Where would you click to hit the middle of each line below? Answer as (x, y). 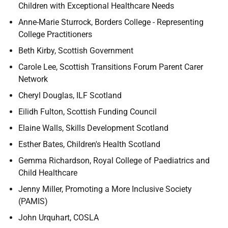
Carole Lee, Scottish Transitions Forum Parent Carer (111, 67)
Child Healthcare (48, 173)
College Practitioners (55, 34)
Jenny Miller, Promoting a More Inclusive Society (105, 189)
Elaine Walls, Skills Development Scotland (93, 128)
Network (33, 79)
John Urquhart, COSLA (59, 218)
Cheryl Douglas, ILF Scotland (70, 95)
